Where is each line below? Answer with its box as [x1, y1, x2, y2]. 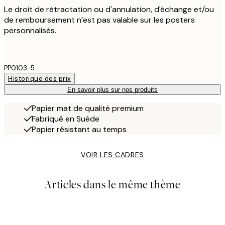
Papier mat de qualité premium [32, 103, 144, 114]
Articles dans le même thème [44, 177, 181, 193]
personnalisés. [4, 25, 56, 36]
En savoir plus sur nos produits [67, 86, 158, 94]
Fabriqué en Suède [32, 114, 99, 125]
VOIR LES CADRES [81, 150, 144, 160]
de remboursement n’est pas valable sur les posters [4, 15, 195, 26]
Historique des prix [8, 74, 71, 83]
